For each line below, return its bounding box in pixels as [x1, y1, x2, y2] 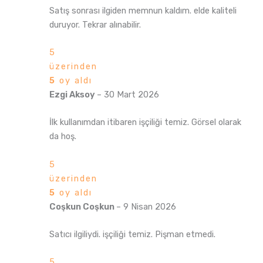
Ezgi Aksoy [49, 89, 97, 100]
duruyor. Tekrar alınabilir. [49, 19, 141, 30]
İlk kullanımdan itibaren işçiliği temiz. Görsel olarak [49, 117, 241, 128]
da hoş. [49, 131, 76, 142]
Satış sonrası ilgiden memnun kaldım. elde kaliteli [49, 5, 237, 16]
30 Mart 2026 [103, 89, 159, 100]
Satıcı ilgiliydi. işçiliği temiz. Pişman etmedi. [49, 228, 215, 240]
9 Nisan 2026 [123, 201, 176, 212]
